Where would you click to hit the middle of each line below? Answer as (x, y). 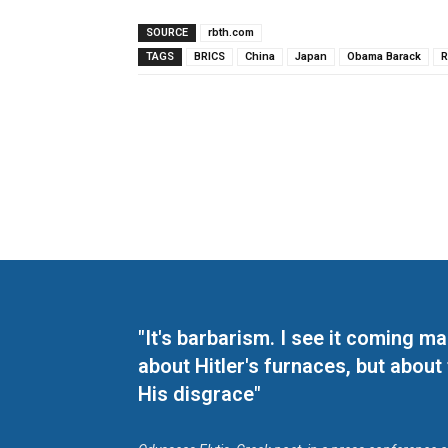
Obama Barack (384, 57)
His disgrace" (199, 394)
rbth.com (231, 33)
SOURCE (167, 33)
